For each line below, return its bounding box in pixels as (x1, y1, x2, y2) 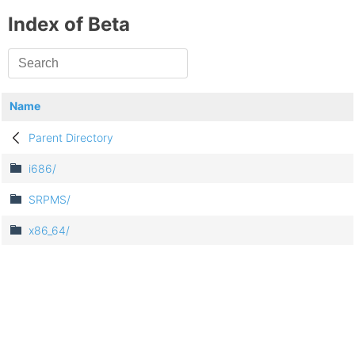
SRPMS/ (29, 193, 71, 207)
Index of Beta (8, 13, 130, 36)
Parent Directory (29, 131, 113, 145)
